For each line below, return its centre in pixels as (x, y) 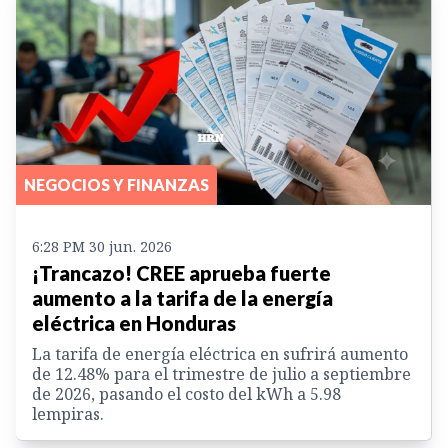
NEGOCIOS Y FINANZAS (116, 184)
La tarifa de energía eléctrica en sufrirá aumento (220, 353)
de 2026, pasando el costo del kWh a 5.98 (186, 393)
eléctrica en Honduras (134, 322)
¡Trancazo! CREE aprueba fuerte (181, 272)
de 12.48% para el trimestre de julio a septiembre (221, 373)
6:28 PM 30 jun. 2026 (102, 246)
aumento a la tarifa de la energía (182, 297)
